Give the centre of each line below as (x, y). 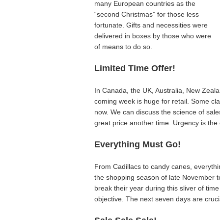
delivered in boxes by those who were (153, 36)
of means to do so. (123, 46)
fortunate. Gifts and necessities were (151, 25)
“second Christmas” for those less (147, 14)
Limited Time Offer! (135, 68)
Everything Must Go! (137, 144)
